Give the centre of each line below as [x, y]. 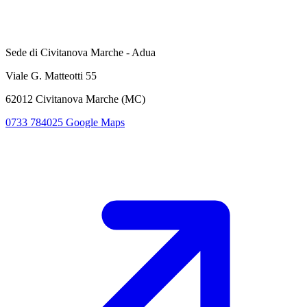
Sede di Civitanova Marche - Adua [81, 52]
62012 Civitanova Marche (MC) [75, 99]
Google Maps [95, 122]
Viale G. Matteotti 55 [51, 75]
